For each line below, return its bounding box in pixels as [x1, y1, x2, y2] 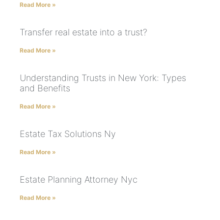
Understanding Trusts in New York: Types [20, 72, 186, 83]
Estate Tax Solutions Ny [20, 128, 116, 139]
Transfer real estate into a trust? [20, 27, 147, 37]
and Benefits [20, 82, 70, 93]
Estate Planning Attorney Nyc [20, 174, 137, 185]
